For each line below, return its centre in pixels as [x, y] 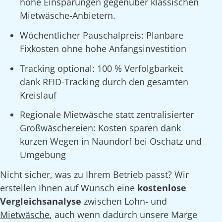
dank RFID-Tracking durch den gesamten [104, 82]
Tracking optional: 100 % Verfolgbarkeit [101, 68]
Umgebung [43, 155]
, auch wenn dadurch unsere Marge [123, 215]
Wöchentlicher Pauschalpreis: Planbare [102, 35]
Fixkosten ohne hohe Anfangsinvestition [103, 48]
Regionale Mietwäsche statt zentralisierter [107, 115]
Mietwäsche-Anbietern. [68, 15]
